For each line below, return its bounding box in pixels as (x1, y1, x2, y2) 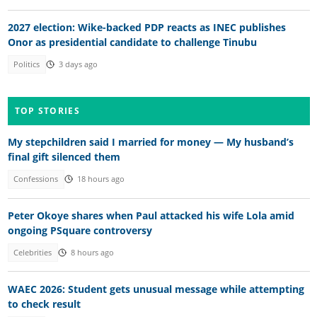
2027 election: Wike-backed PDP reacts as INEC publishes (7, 20, 286, 34)
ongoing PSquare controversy (7, 223, 152, 237)
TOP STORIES (14, 105, 80, 117)
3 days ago (58, 59, 98, 69)
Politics (13, 59, 40, 69)
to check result (7, 296, 81, 311)
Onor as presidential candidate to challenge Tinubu (7, 35, 257, 49)
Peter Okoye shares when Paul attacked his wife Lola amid (7, 208, 294, 222)
